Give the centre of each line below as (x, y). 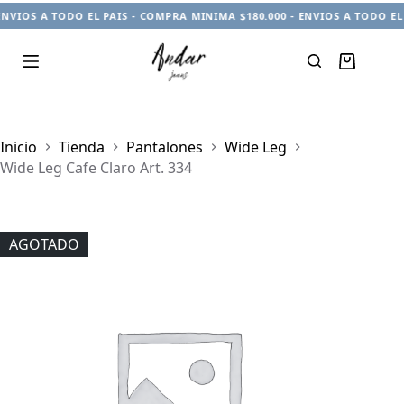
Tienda (82, 147)
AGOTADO (44, 245)
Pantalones (165, 147)
